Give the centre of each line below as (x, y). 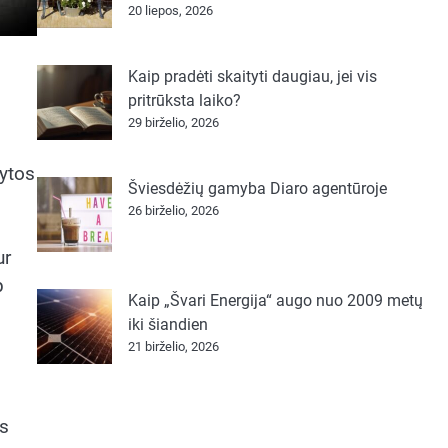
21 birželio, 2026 (173, 346)
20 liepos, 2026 (170, 10)
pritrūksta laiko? (184, 100)
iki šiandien (167, 324)
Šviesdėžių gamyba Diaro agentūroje (257, 188)
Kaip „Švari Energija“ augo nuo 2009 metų (275, 300)
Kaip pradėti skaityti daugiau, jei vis (252, 76)
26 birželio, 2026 (173, 210)
